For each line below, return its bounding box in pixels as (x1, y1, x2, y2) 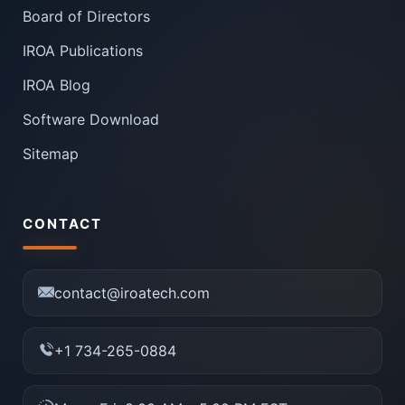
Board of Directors (23, 6, 150, 25)
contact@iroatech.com (54, 283, 210, 302)
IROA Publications (23, 41, 143, 60)
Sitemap (23, 144, 79, 163)
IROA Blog (23, 75, 90, 94)
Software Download (23, 109, 159, 128)
